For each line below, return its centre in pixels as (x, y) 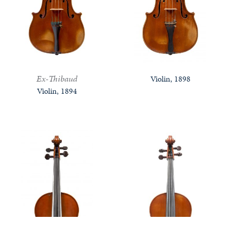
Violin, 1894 (57, 91)
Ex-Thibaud (57, 79)
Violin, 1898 (170, 79)
